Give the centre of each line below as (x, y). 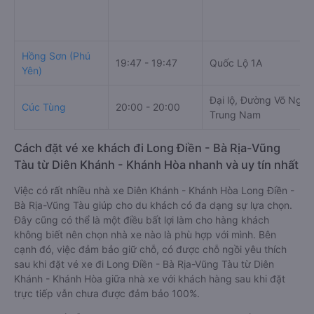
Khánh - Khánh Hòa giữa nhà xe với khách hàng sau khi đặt (150, 278)
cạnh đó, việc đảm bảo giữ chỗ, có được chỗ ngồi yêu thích (150, 249)
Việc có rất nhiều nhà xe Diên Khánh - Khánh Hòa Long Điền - (154, 190)
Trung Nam (235, 114)
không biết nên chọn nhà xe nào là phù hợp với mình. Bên (145, 234)
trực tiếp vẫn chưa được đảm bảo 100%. (107, 293)
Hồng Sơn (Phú (56, 55)
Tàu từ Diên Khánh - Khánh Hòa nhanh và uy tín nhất (156, 164)
